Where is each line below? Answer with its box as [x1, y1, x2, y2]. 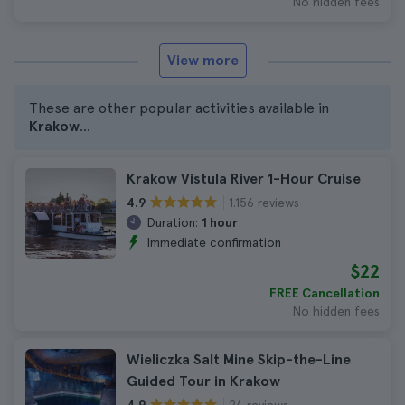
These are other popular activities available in [29, 99, 329, 117]
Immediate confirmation [146, 235, 281, 250]
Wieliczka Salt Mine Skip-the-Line [127, 351, 351, 368]
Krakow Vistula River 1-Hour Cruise [127, 170, 361, 187]
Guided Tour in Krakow [127, 372, 280, 390]
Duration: [146, 215, 198, 230]
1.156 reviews [229, 194, 299, 210]
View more [166, 52, 239, 69]
